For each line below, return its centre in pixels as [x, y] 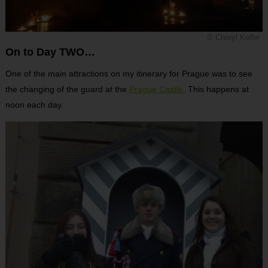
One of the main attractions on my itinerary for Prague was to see [129, 74]
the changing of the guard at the [67, 89]
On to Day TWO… [50, 52]
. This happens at [216, 89]
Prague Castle [156, 89]
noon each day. [34, 105]
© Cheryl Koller [234, 38]
